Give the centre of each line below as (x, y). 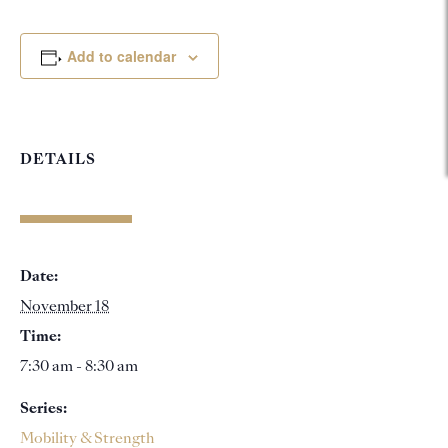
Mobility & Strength (87, 439)
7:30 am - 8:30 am (79, 367)
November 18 (64, 307)
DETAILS (58, 160)
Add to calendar (121, 56)
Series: (43, 409)
